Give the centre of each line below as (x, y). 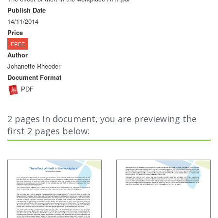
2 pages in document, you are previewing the (102, 118)
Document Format (34, 77)
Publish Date (27, 10)
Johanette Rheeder (34, 66)
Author (18, 54)
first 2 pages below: (48, 131)
